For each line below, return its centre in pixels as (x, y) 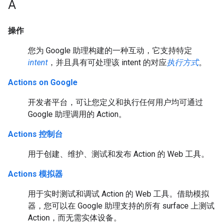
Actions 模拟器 (35, 174)
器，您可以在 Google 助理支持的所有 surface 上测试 (121, 206)
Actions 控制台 (35, 134)
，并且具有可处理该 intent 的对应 (107, 62)
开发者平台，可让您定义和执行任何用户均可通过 (115, 102)
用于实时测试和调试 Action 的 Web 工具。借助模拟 (118, 194)
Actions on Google (43, 82)
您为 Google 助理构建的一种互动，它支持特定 (110, 51)
